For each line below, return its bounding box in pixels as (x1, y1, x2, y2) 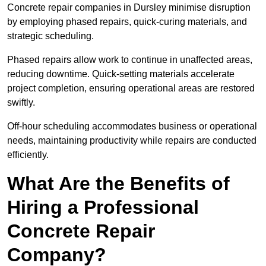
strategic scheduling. (7, 31, 94, 42)
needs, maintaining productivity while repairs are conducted (7, 135, 256, 146)
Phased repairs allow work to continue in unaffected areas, (7, 55, 252, 65)
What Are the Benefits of (7, 173, 230, 195)
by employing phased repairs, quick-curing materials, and (7, 17, 247, 27)
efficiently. (7, 150, 49, 160)
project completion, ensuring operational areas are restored (7, 83, 255, 94)
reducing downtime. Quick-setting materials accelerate (7, 69, 235, 80)
